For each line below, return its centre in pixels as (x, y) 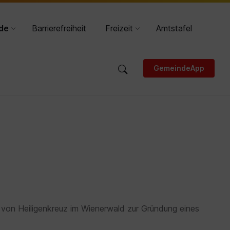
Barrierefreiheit (59, 28)
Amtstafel (174, 28)
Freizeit (119, 28)
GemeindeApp (179, 68)
